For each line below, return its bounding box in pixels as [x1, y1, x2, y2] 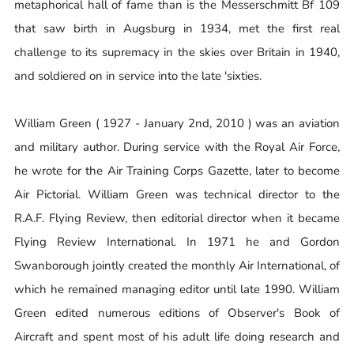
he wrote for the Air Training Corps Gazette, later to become [14, 162, 340, 179]
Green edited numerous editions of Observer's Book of [14, 304, 340, 321]
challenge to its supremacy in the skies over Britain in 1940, [14, 43, 340, 60]
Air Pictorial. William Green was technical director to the [14, 186, 340, 202]
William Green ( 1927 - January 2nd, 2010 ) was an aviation [14, 115, 340, 131]
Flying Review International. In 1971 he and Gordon [14, 233, 340, 250]
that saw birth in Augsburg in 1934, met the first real [14, 20, 340, 36]
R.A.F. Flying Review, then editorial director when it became [14, 209, 340, 226]
